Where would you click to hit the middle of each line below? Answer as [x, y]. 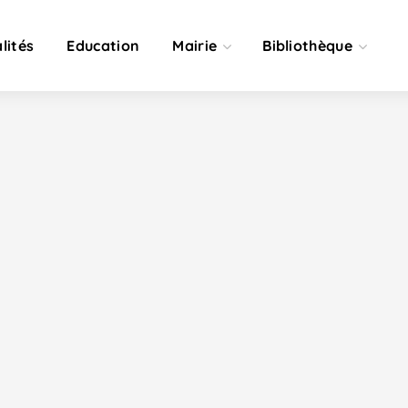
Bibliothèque [308, 46]
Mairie [195, 46]
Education [103, 46]
